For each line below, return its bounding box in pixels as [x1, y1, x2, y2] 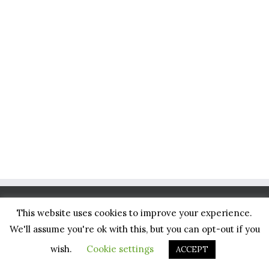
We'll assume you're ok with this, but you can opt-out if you [9, 223, 260, 235]
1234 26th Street [18, 241, 97, 255]
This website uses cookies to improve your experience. [17, 207, 252, 219]
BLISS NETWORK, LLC [18, 213, 101, 222]
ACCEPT [176, 244, 208, 255]
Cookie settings [86, 243, 154, 255]
